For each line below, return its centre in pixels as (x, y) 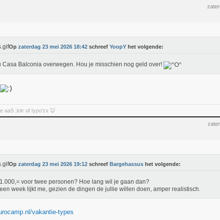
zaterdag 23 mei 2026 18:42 (53, 47)
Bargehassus (126, 164)
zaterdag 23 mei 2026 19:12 (53, 164)
